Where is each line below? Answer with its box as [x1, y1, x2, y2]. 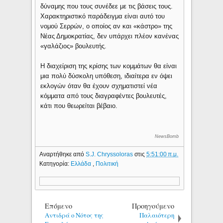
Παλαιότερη [139, 210, 175, 220]
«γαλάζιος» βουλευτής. [40, 42, 107, 50]
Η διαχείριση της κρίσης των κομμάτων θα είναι [40, 62, 177, 70]
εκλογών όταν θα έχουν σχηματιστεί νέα [40, 82, 158, 90]
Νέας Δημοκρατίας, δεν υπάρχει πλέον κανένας [40, 32, 179, 40]
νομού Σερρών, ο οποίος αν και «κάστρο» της [40, 22, 173, 30]
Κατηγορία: [39, 160, 71, 167]
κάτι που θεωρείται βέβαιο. [40, 102, 118, 110]
